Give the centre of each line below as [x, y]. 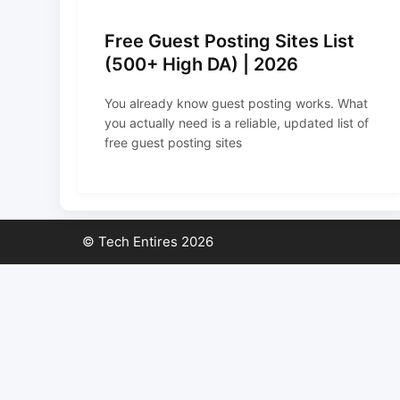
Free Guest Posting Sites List [229, 42]
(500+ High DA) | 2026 [201, 65]
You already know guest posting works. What [236, 103]
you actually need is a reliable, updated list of [237, 122]
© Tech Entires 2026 [148, 241]
